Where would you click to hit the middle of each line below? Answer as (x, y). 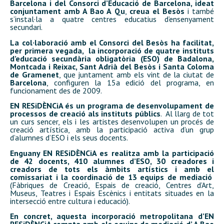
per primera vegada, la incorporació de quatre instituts (112, 50)
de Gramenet (34, 74)
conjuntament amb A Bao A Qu (67, 11)
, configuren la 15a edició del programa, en (130, 82)
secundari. (26, 27)
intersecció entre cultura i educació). (70, 201)
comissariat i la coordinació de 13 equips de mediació (112, 177)
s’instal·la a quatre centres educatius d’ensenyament (112, 19)
